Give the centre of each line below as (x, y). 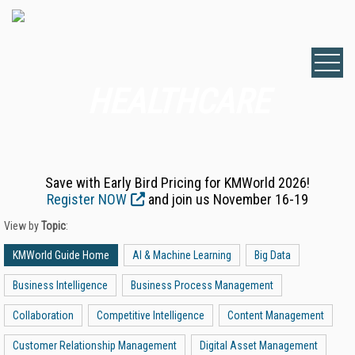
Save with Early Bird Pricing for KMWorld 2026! (177, 183)
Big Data (273, 255)
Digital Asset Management (259, 345)
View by (23, 226)
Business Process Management (202, 285)
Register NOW (87, 199)
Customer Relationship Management (95, 345)
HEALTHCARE (177, 101)
